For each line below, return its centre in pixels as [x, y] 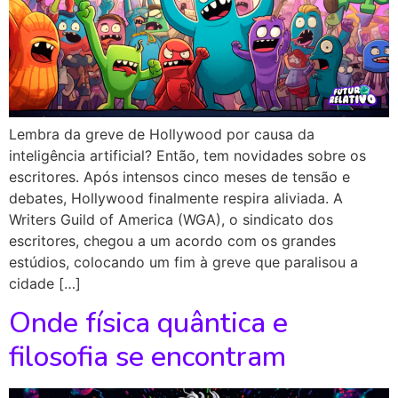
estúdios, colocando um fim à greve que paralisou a [183, 262]
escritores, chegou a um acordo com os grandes [172, 240]
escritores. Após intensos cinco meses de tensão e [179, 176]
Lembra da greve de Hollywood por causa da [162, 134]
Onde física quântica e [148, 323]
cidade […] [45, 283]
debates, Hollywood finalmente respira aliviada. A [176, 198]
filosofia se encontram [147, 357]
